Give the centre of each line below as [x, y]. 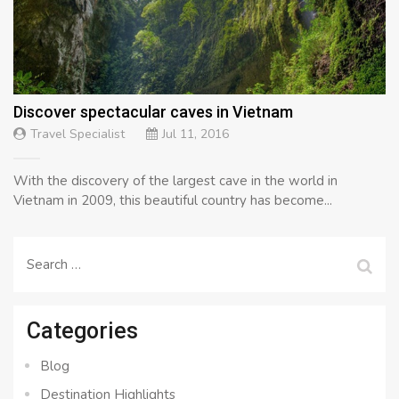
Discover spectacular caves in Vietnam [153, 111]
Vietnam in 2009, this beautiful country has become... [173, 200]
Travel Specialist [77, 134]
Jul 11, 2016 [195, 134]
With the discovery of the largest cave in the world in [175, 180]
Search [46, 259]
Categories [82, 330]
